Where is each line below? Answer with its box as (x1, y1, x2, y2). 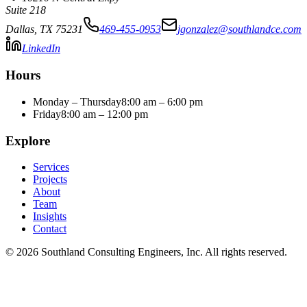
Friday (33, 108, 61, 120)
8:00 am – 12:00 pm (61, 108, 148, 120)
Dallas (5, 23, 34, 36)
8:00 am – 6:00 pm (121, 95, 203, 108)
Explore (5, 133, 50, 148)
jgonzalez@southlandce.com (177, 23, 302, 36)
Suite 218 (5, 4, 46, 16)
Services (33, 161, 69, 173)
